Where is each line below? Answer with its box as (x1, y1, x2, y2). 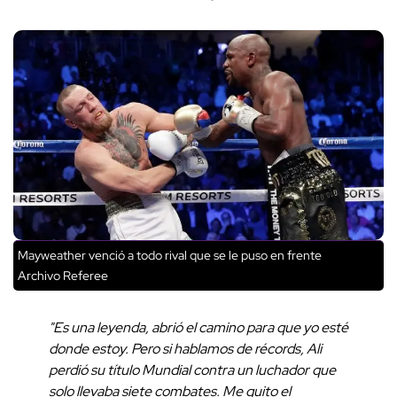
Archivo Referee (18, 267, 108, 284)
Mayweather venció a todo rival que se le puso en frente (18, 246, 322, 263)
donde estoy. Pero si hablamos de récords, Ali (49, 339, 322, 358)
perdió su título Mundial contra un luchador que (49, 360, 336, 379)
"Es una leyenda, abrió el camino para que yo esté (49, 317, 348, 337)
